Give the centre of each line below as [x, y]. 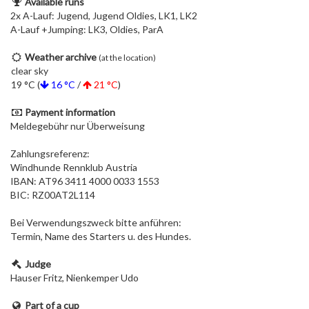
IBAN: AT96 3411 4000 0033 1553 [85, 181]
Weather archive [61, 57]
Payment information [70, 112]
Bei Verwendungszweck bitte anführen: [96, 222]
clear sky [30, 71]
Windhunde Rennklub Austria [74, 167]
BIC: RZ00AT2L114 [53, 195]
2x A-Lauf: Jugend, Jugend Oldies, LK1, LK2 [104, 16]
